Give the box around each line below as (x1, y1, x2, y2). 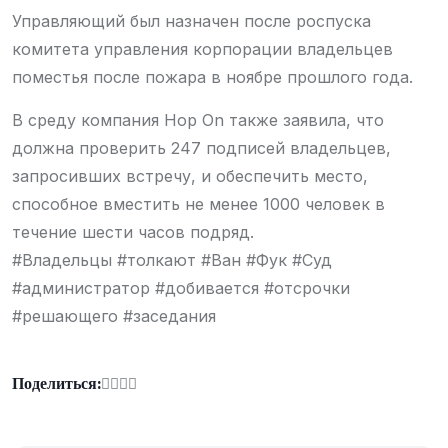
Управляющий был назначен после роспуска (12, 11, 371, 31)
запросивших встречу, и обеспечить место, (12, 166, 368, 186)
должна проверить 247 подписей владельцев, (12, 138, 391, 158)
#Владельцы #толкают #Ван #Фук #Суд (12, 250, 332, 270)
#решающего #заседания (12, 306, 216, 326)
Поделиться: (12, 372, 101, 393)
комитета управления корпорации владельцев (12, 39, 393, 59)
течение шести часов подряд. (12, 222, 254, 242)
